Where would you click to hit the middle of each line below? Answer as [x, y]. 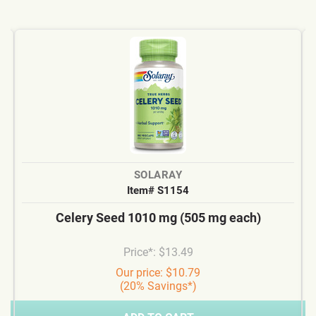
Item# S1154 [158, 190]
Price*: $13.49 [158, 252]
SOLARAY [158, 175]
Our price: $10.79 [158, 273]
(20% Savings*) [158, 286]
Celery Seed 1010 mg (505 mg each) [158, 218]
